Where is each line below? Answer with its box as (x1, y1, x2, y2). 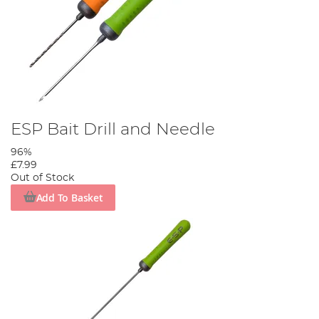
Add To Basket (36, 190, 103, 204)
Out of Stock (11, 173, 74, 184)
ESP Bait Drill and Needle (11, 121, 215, 139)
